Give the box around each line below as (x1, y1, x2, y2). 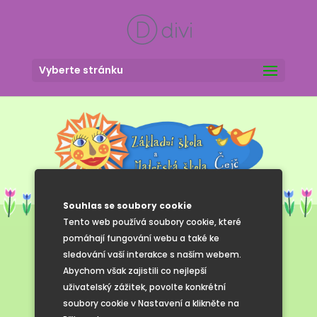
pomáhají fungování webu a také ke (63, 232, 219, 244)
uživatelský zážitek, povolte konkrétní (63, 281, 226, 293)
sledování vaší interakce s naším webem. (63, 248, 241, 260)
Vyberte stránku (38, 63, 123, 77)
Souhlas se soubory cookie (63, 200, 192, 212)
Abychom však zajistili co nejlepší (63, 265, 207, 277)
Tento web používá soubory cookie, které (63, 216, 241, 228)
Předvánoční (54, 253, 256, 296)
